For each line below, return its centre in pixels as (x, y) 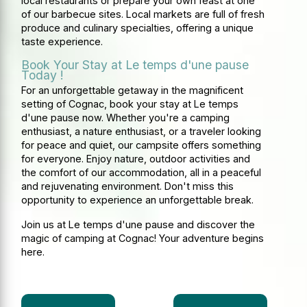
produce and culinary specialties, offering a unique (138, 27)
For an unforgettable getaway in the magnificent (133, 90)
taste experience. (62, 41)
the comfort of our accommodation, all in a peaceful (142, 172)
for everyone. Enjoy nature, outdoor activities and (136, 158)
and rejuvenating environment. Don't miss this (128, 186)
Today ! (43, 75)
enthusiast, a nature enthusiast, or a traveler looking (142, 131)
